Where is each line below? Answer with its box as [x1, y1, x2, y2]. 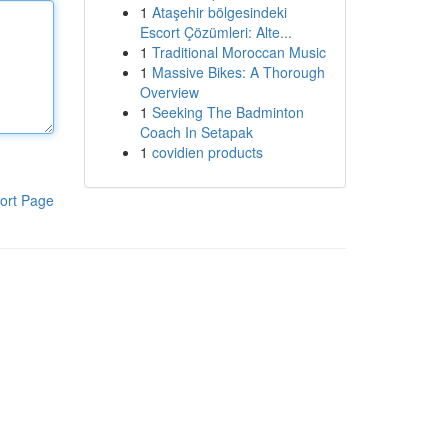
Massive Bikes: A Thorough [151, 62, 325, 82]
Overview [139, 82, 199, 102]
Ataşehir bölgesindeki [151, 2, 287, 22]
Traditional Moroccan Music [151, 42, 326, 62]
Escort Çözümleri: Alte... [139, 22, 292, 42]
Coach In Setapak [139, 122, 253, 142]
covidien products [151, 142, 263, 162]
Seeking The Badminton [151, 102, 304, 122]
